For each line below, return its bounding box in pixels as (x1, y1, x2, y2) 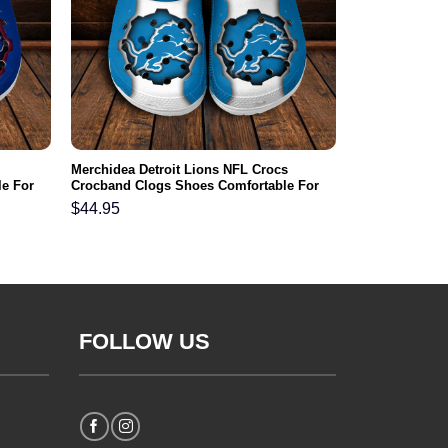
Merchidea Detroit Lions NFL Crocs (70, 161, 288, 177)
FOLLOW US (78, 328, 210, 354)
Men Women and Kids (70, 193, 207, 209)
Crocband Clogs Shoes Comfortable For (70, 177, 319, 193)
